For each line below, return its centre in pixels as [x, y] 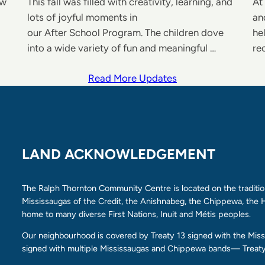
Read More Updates [132, 78]
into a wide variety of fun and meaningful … [121, 48]
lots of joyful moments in [82, 17]
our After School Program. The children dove [125, 32]
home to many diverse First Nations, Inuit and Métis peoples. [137, 214]
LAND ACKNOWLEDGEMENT [119, 154]
